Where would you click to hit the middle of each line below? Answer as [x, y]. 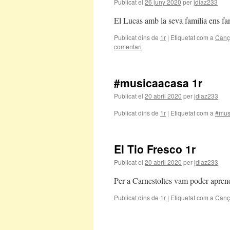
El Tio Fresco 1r [155, 149]
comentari [128, 46]
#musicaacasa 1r [158, 83]
